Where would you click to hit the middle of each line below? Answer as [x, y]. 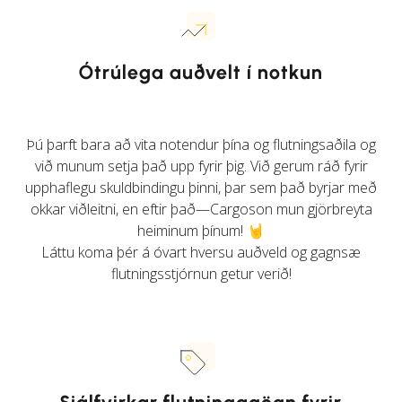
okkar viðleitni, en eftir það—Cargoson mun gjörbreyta [201, 209]
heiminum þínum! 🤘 [201, 230]
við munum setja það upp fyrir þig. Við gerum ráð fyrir [201, 166]
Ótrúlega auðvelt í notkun [201, 72]
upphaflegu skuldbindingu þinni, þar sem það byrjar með [201, 187]
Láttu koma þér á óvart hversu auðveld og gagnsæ [201, 252]
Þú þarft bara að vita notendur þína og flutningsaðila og [201, 144]
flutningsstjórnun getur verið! [201, 273]
